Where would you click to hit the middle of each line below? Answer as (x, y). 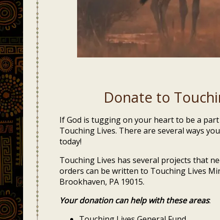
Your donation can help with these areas (134, 200)
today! (70, 141)
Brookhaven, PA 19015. (102, 182)
